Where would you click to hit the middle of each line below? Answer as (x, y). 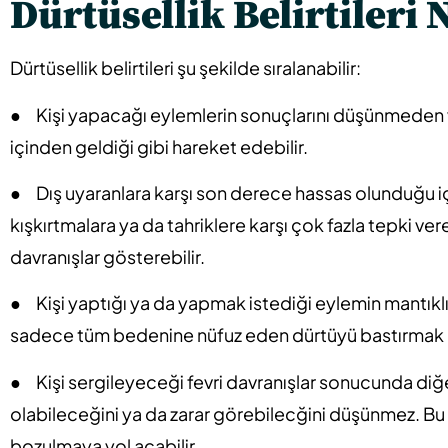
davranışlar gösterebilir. (107, 256)
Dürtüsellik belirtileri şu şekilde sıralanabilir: (185, 68)
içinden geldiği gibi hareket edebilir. (159, 146)
